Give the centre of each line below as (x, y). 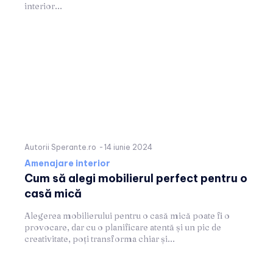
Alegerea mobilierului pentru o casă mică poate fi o (127, 215)
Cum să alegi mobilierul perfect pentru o (136, 178)
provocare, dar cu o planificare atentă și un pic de (123, 227)
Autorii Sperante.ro (60, 147)
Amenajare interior (67, 163)
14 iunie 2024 (128, 147)
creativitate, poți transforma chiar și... (100, 239)
